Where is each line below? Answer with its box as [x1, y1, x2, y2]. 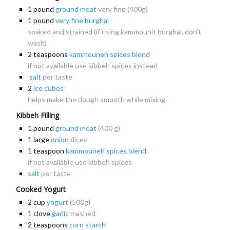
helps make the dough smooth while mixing [27, 95, 165, 104]
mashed [70, 209, 95, 218]
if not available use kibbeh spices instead [27, 61, 158, 70]
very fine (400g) [98, 5, 148, 14]
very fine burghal [55, 16, 109, 25]
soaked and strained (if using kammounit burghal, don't [27, 27, 201, 36]
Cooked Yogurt [15, 184, 66, 195]
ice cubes [33, 84, 64, 93]
